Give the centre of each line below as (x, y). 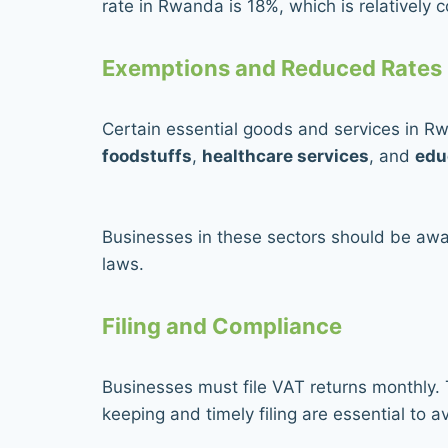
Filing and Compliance (222, 325)
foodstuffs (147, 155)
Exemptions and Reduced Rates (272, 67)
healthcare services (285, 155)
